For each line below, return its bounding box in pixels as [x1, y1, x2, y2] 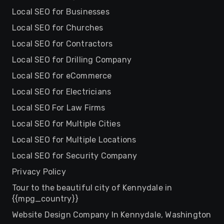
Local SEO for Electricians [12, 87, 111, 96]
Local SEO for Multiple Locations [12, 135, 136, 144]
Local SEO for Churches [12, 23, 103, 32]
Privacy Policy [12, 167, 66, 176]
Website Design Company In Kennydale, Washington [12, 210, 211, 219]
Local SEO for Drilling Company [12, 55, 131, 64]
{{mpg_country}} [12, 194, 78, 203]
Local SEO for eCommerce [12, 71, 112, 80]
